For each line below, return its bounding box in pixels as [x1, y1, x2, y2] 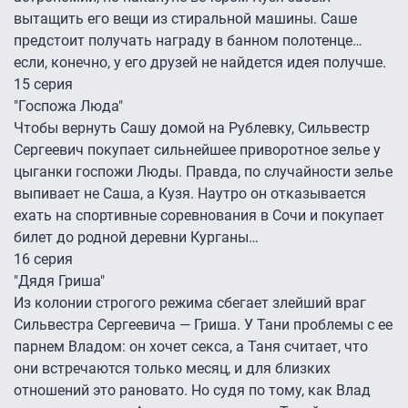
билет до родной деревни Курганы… [14, 229, 262, 247]
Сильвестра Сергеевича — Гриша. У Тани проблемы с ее [14, 316, 393, 334]
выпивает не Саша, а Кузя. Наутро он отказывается [14, 185, 366, 203]
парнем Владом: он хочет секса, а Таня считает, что [14, 338, 368, 356]
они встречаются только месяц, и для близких [14, 360, 331, 378]
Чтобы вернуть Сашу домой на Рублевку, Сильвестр [14, 119, 370, 138]
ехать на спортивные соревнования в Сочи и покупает [14, 207, 384, 225]
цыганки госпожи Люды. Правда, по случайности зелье [14, 163, 393, 181]
